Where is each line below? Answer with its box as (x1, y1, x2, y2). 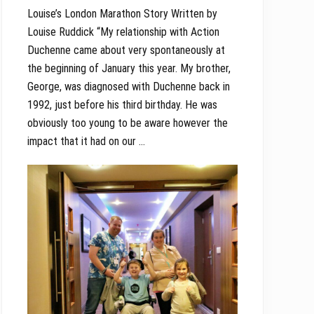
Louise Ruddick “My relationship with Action (27, 25, 219, 39)
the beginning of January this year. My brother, (27, 62, 231, 76)
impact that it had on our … (27, 135, 145, 149)
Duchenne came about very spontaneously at (27, 43, 225, 57)
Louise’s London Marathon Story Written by (27, 7, 217, 21)
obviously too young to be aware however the (27, 116, 228, 130)
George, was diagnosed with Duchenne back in (27, 80, 230, 94)
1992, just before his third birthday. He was (27, 98, 217, 112)
